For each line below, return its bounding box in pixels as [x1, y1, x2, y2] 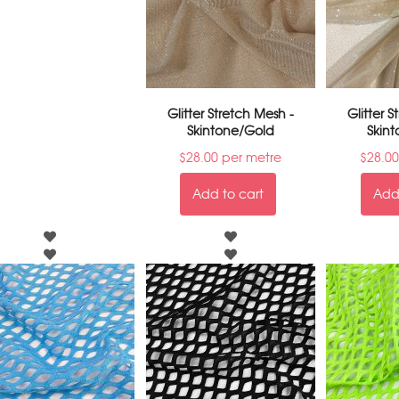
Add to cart [192, 186, 265, 202]
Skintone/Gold [186, 123, 274, 139]
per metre [218, 150, 282, 166]
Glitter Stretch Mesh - [167, 106, 294, 122]
